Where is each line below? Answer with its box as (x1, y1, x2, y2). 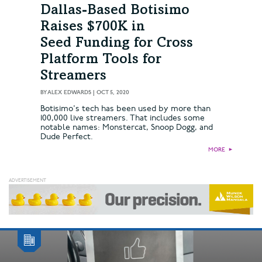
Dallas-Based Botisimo (40, 4, 189, 19)
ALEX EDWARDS (47, 89, 91, 96)
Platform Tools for (40, 53, 161, 68)
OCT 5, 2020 (96, 89, 129, 96)
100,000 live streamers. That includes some (40, 113, 205, 123)
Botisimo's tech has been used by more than (40, 104, 211, 114)
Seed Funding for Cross (40, 37, 193, 51)
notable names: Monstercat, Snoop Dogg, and (40, 122, 213, 133)
